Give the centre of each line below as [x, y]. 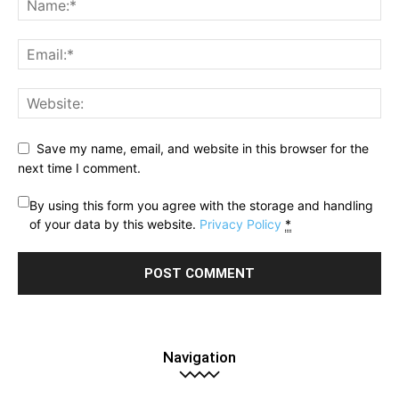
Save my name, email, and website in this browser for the [203, 148]
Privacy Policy [240, 224]
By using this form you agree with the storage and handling [201, 206]
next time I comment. [79, 168]
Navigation [199, 358]
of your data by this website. [114, 224]
